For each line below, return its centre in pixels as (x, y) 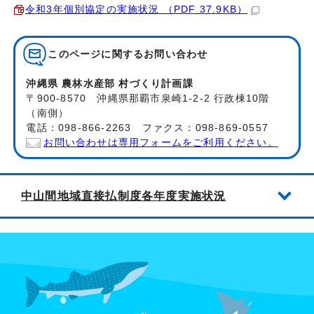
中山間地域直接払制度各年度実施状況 (124, 196)
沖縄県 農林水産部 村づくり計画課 (110, 84)
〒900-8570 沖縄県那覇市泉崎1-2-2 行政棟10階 (148, 99)
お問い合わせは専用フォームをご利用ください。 (161, 143)
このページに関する (96, 55)
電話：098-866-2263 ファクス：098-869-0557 (148, 128)
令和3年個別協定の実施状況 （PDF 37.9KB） (137, 10)
